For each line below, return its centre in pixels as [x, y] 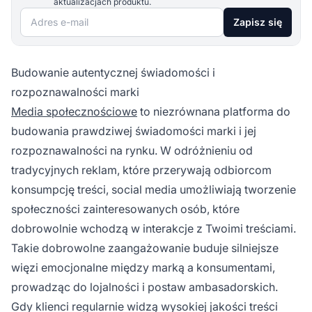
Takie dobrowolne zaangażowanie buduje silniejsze [145, 248]
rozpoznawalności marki [75, 92]
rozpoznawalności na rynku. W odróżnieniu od [132, 150]
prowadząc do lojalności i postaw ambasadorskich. [145, 287]
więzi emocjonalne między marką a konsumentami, [143, 267]
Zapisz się [258, 22]
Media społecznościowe [74, 111]
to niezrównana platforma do [214, 111]
